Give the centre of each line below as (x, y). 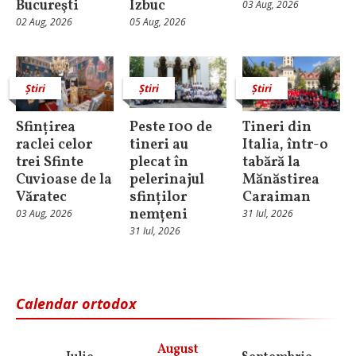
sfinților (158, 197)
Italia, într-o (286, 145)
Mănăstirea (281, 180)
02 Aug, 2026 (44, 21)
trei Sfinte (50, 162)
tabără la (272, 162)
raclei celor (54, 145)
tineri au (159, 145)
